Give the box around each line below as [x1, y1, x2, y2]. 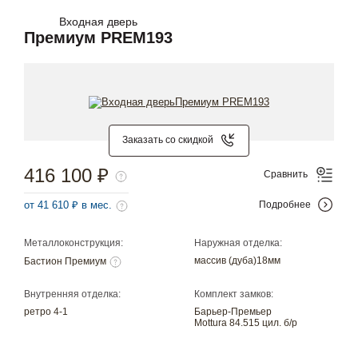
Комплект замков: [194, 288, 274, 300]
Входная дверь [59, 15, 137, 29]
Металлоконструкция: [24, 237, 123, 249]
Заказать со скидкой [122, 134, 213, 146]
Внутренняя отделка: [24, 288, 121, 300]
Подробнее [259, 199, 311, 211]
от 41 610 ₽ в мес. [24, 199, 115, 212]
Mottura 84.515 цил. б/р [194, 316, 298, 328]
